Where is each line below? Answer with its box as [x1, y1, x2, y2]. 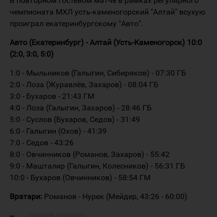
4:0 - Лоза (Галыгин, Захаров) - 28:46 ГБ [10, 103, 152, 112]
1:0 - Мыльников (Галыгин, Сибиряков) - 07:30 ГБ [10, 68, 186, 77]
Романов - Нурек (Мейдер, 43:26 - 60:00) [42, 191, 187, 201]
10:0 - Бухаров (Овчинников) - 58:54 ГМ [10, 172, 151, 182]
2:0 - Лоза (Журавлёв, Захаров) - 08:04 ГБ [10, 79, 158, 89]
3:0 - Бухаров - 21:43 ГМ [10, 91, 94, 101]
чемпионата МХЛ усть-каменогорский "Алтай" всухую [10, 7, 205, 16]
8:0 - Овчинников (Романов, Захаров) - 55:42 [10, 149, 170, 159]
